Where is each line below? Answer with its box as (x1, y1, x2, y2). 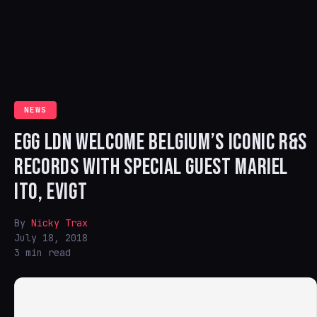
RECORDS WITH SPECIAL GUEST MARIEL (14, 154, 289, 181)
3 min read (14, 246, 71, 259)
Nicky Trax (31, 217, 88, 229)
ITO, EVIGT (14, 178, 88, 206)
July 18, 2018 (14, 231, 88, 244)
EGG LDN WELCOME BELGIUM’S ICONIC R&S (14, 129, 308, 156)
